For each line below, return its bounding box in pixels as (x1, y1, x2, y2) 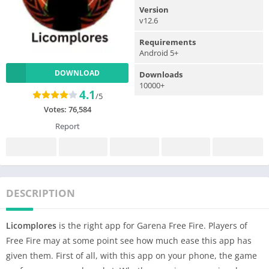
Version (139, 4, 169, 15)
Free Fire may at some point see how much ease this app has (6, 234, 252, 246)
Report (55, 120, 80, 131)
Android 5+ (139, 47, 178, 58)
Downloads (139, 68, 183, 80)
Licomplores (6, 219, 59, 231)
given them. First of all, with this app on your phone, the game (6, 249, 257, 261)
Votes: (43, 103, 68, 115)
